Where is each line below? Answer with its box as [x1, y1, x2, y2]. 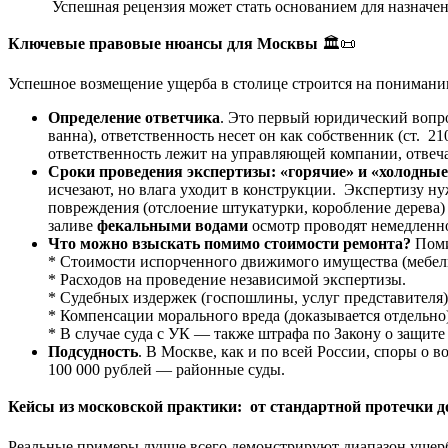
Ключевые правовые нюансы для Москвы [8, 34, 318, 52]
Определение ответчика [48, 108, 220, 126]
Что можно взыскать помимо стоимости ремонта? [48, 234, 415, 252]
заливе [48, 216, 97, 234]
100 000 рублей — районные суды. [48, 360, 285, 378]
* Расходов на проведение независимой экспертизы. [48, 270, 406, 288]
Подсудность [48, 342, 138, 360]
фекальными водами [97, 216, 248, 234]
